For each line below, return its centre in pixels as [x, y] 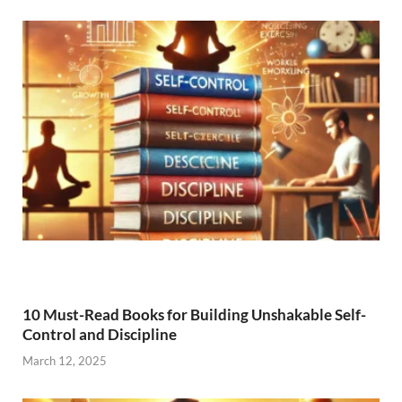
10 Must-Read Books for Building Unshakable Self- [194, 315]
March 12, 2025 [65, 360]
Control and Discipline [100, 335]
